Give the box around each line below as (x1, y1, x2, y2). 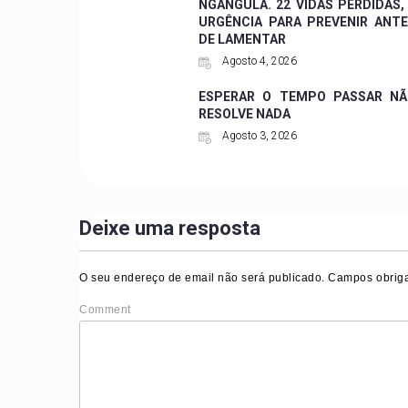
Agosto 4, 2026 (219, 54, 298, 67)
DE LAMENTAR (199, 31, 287, 46)
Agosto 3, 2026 (219, 128, 298, 142)
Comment (79, 302, 131, 316)
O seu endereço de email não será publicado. (79, 270, 325, 284)
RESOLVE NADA (199, 106, 291, 121)
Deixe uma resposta (79, 216, 260, 240)
